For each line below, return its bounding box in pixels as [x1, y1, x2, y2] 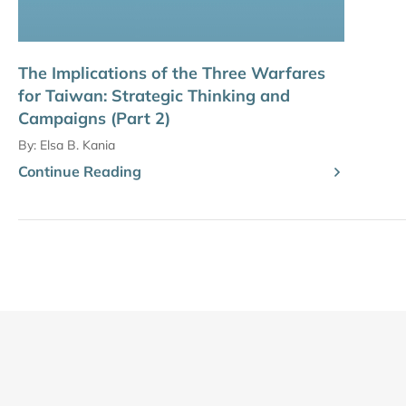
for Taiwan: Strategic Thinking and [18, 85, 290, 107]
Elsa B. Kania [40, 137, 115, 154]
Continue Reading [18, 162, 141, 181]
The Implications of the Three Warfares [18, 63, 325, 84]
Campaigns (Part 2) [18, 108, 170, 130]
